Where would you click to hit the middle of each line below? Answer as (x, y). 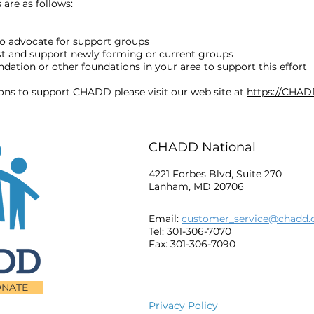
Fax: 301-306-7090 (192, 244)
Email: (165, 219)
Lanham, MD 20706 (196, 186)
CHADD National (202, 147)
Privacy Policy (183, 306)
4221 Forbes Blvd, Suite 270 (215, 174)
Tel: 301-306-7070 (190, 231)
